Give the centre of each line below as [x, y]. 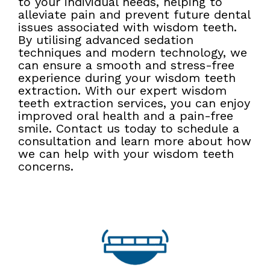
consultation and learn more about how [135, 141]
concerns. [46, 167]
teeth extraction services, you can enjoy [134, 103]
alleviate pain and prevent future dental [134, 15]
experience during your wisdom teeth [127, 78]
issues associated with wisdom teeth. [127, 27]
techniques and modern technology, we [133, 53]
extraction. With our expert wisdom [122, 91]
